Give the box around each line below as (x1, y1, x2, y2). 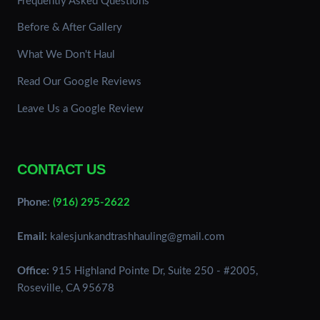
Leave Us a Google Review (17, 103, 144, 114)
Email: (17, 231, 47, 242)
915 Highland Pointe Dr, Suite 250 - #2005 (52, 265, 256, 276)
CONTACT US (17, 161, 105, 177)
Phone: (17, 196, 50, 208)
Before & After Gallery (17, 22, 122, 34)
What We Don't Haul (17, 49, 115, 61)
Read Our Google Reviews (17, 76, 141, 87)
